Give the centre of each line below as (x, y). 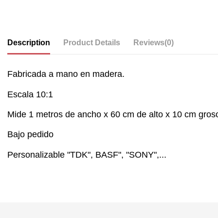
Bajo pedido (30, 135)
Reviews (149, 43)
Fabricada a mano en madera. (66, 74)
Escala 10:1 (30, 94)
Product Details (92, 43)
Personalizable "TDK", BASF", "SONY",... (87, 154)
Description (29, 43)
